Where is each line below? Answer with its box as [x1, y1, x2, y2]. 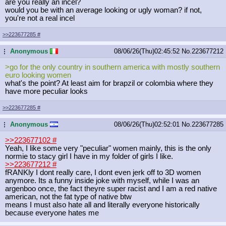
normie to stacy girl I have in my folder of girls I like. [5, 152, 173, 160]
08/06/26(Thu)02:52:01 [114, 120, 182, 128]
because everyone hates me [5, 208, 99, 217]
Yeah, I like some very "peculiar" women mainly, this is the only [5, 144, 211, 152]
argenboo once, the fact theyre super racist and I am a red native [5, 184, 217, 193]
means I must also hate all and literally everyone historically [5, 200, 200, 209]
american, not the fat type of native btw [5, 192, 132, 201]
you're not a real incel [5, 14, 75, 22]
